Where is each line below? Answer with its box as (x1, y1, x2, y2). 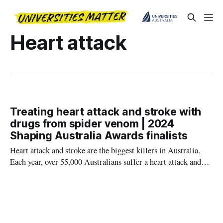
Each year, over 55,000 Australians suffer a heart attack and (10, 156, 202, 168)
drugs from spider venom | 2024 (10, 117, 175, 130)
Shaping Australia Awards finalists (10, 129, 188, 142)
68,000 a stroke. (10, 168, 62, 179)
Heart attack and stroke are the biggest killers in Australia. (10, 145, 201, 156)
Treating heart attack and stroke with (10, 106, 202, 118)
